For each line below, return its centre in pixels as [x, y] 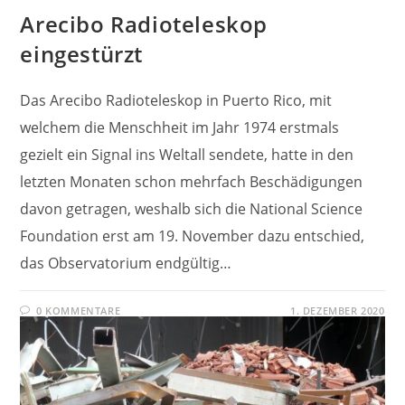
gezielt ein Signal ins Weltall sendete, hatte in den [187, 155]
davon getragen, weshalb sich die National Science [192, 209]
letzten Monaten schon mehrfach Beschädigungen [192, 182]
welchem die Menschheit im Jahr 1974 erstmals [180, 127]
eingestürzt [82, 54]
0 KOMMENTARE [79, 311]
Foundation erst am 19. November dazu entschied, [193, 236]
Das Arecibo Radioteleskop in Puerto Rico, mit [176, 100]
